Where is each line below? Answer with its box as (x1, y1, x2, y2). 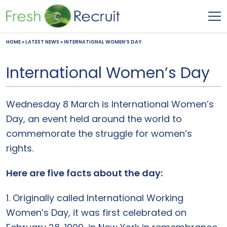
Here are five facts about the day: (6, 167, 163, 179)
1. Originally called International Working (6, 192, 183, 204)
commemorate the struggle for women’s (6, 127, 192, 140)
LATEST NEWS (25, 39, 59, 45)
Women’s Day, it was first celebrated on (6, 206, 186, 219)
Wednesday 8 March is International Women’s (6, 98, 214, 110)
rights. (6, 142, 33, 155)
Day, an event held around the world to (6, 112, 182, 125)
